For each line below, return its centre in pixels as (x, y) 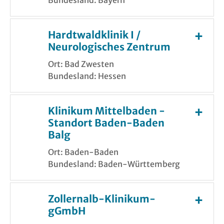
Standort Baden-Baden (106, 122)
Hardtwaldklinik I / (94, 34)
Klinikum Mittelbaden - (106, 110)
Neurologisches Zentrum (109, 46)
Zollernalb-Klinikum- (102, 198)
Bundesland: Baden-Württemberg (114, 164)
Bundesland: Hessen (87, 76)
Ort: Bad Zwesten (81, 64)
